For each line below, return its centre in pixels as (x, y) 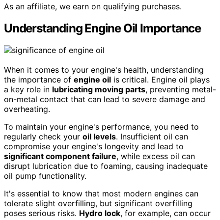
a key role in (28, 89)
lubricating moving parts (99, 89)
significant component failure (60, 156)
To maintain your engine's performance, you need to (101, 127)
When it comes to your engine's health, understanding (104, 70)
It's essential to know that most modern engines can (101, 193)
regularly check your (43, 137)
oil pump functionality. (45, 176)
